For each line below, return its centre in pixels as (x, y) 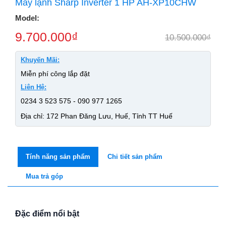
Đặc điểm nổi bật (47, 214)
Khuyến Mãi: (40, 60)
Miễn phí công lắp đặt (55, 74)
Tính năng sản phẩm (58, 157)
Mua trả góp (44, 176)
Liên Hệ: (34, 87)
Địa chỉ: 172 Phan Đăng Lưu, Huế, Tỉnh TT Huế (97, 116)
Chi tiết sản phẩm (135, 157)
